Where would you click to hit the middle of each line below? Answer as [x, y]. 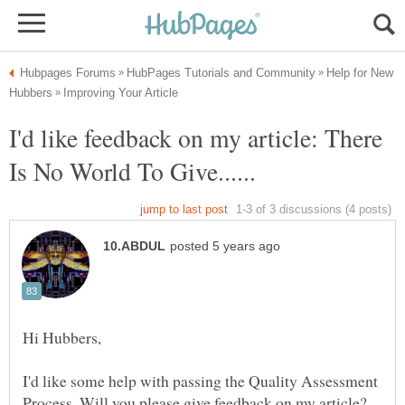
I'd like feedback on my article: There [196, 137]
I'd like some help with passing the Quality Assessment [200, 381]
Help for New [360, 73]
